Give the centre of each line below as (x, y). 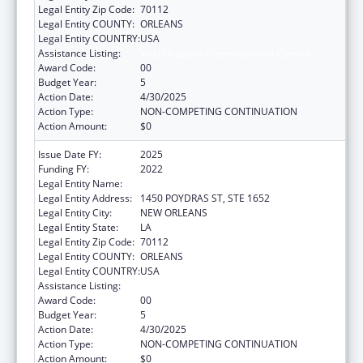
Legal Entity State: (78, 227)
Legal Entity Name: (80, 183)
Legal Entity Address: (85, 198)
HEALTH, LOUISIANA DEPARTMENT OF (227, 183)
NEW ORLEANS (174, 212)
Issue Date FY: (70, 154)
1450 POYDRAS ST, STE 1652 (205, 198)
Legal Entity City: (75, 212)
